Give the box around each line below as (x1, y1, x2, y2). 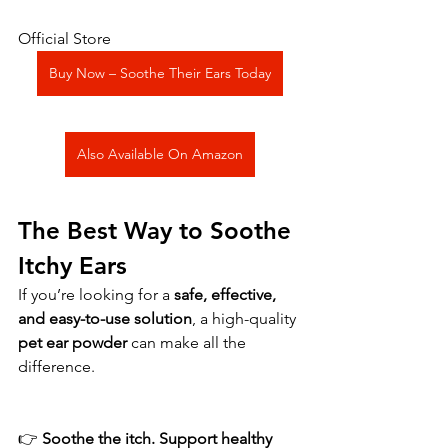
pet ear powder (18, 332, 127, 352)
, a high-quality (192, 308, 300, 328)
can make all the (127, 332, 250, 352)
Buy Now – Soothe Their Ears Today (49, 63, 271, 82)
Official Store (18, 28, 111, 48)
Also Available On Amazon (77, 144, 243, 163)
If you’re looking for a (18, 284, 174, 304)
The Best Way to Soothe (18, 215, 298, 245)
